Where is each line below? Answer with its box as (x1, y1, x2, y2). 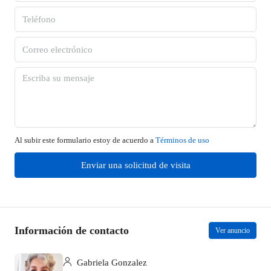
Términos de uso (155, 135, 209, 145)
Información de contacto (15, 224, 129, 237)
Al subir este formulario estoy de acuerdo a (15, 135, 155, 145)
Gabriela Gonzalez (74, 257, 147, 267)
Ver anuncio (215, 226, 250, 235)
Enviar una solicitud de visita (80, 160, 191, 170)
